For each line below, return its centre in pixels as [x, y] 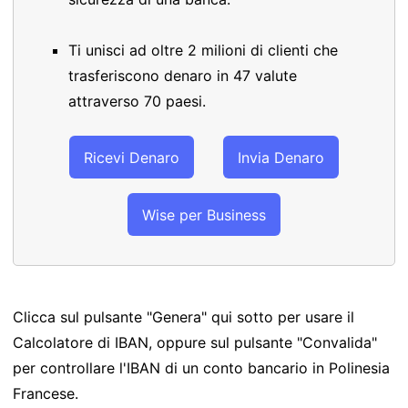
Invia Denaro [281, 157]
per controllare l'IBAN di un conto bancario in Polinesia [201, 368]
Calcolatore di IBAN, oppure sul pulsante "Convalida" [195, 343]
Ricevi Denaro [132, 157]
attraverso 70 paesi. [137, 101]
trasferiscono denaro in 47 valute [183, 76]
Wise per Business [204, 214]
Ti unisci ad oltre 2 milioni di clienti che [203, 50]
